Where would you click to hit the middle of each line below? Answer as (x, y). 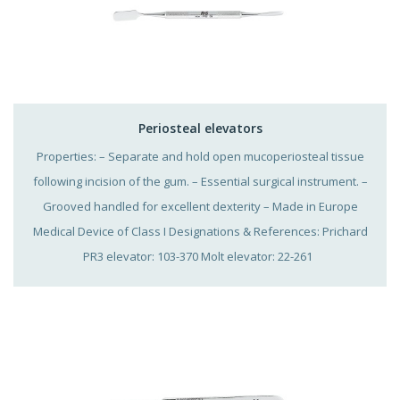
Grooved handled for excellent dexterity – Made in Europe (200, 206)
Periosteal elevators (200, 128)
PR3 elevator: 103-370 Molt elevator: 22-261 (200, 256)
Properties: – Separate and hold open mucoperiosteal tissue (200, 156)
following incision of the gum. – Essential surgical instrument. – (200, 181)
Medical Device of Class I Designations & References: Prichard (200, 231)
